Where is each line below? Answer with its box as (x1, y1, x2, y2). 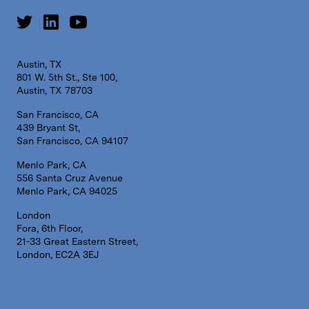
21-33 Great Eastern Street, (17, 236, 138, 248)
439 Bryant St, (17, 122, 80, 134)
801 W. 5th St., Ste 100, (17, 72, 117, 83)
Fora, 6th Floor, (17, 223, 83, 235)
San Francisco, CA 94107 (17, 135, 128, 147)
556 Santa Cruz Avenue (17, 172, 123, 184)
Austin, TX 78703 (17, 85, 92, 97)
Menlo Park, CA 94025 (17, 186, 117, 197)
